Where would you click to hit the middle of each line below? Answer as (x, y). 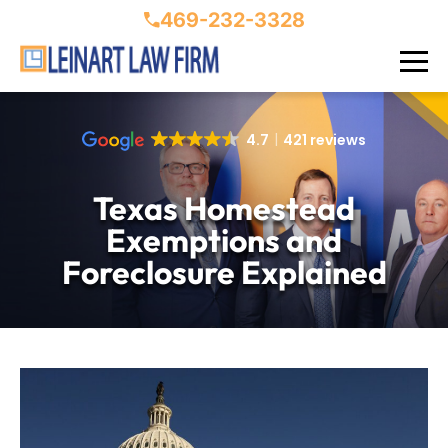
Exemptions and (224, 240)
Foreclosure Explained (224, 272)
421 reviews (324, 140)
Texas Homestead (224, 208)
